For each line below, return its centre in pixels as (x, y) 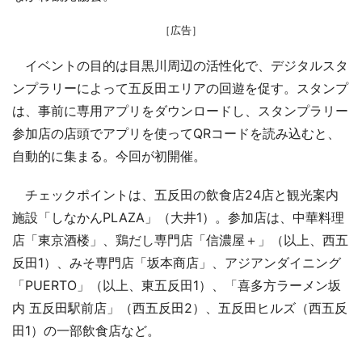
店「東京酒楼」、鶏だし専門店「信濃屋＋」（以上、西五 (180, 240)
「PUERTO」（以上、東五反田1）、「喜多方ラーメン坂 (177, 285)
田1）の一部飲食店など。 (86, 330)
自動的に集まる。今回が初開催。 (109, 156)
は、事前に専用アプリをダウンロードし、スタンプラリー (180, 110)
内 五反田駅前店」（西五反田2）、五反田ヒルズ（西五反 (180, 307)
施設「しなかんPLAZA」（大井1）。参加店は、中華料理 (178, 217)
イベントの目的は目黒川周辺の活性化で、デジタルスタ (180, 65)
